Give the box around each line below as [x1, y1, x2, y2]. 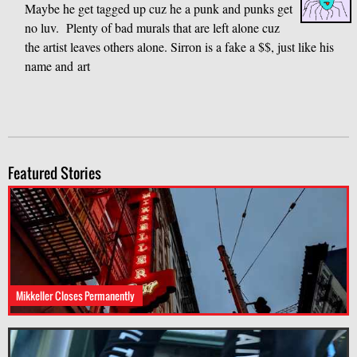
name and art [25, 57, 91, 75]
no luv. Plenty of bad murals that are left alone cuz [25, 19, 280, 37]
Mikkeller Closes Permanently [16, 288, 135, 304]
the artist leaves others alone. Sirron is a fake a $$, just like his [25, 38, 335, 56]
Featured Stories [8, 162, 101, 184]
